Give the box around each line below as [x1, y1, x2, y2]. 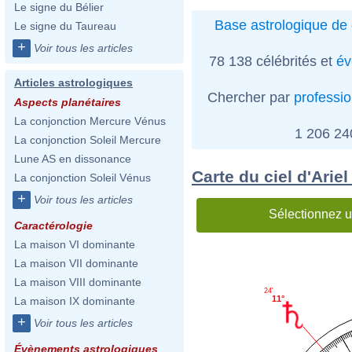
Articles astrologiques [14, 76, 133, 89]
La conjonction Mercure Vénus [14, 115, 166, 127]
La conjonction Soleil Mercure [14, 134, 161, 146]
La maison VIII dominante [14, 276, 141, 288]
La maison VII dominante [14, 257, 138, 269]
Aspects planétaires [14, 96, 121, 108]
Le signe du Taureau [14, 20, 116, 32]
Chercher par [207, 89, 294, 105]
